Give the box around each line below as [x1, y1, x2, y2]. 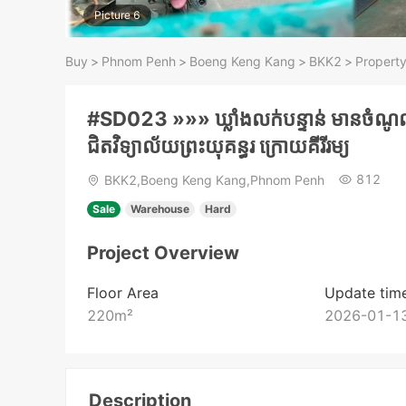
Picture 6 [94, 8, 140, 22]
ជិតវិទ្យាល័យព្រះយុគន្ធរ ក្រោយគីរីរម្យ [87, 134, 350, 158]
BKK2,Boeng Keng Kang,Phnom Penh [104, 172, 324, 188]
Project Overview [87, 242, 239, 265]
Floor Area [87, 284, 159, 303]
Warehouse [130, 202, 189, 217]
